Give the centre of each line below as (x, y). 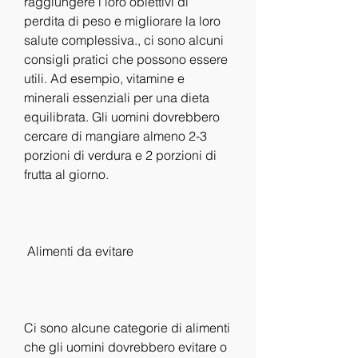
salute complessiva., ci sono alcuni (124, 40)
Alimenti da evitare (82, 251)
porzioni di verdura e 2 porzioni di (120, 155)
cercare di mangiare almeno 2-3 (115, 135)
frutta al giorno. (66, 174)
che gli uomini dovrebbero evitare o (125, 346)
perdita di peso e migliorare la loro (122, 20)
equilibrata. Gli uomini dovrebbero (122, 116)
